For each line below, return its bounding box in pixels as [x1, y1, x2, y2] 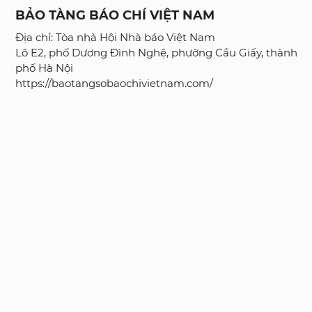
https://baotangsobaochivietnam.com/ [15, 76, 213, 90]
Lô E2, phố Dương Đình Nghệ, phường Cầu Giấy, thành [15, 45, 297, 59]
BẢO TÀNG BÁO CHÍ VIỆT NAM [15, 7, 214, 23]
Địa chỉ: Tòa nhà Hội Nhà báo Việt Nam [15, 30, 215, 44]
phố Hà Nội [15, 61, 73, 75]
